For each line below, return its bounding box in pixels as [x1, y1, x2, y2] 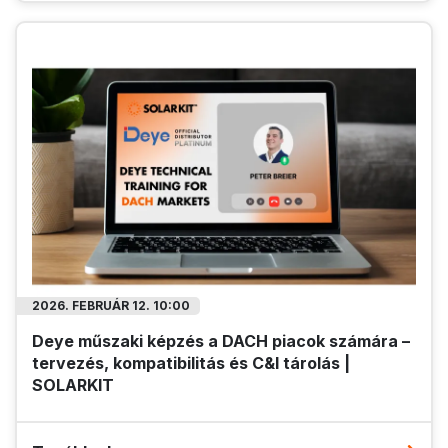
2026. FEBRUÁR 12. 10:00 [32, 297, 190, 313]
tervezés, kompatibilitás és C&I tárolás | [32, 352, 350, 373]
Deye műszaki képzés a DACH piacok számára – [32, 330, 410, 351]
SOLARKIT [32, 374, 114, 395]
